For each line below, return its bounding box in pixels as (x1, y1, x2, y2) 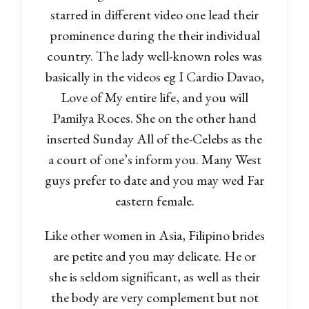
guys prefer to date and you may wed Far (45, 170, 264, 189)
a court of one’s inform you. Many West (48, 150, 261, 168)
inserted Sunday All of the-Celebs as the (47, 129, 262, 148)
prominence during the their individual (49, 26, 260, 44)
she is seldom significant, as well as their (49, 267, 260, 286)
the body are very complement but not (50, 288, 259, 306)
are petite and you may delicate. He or (53, 246, 256, 265)
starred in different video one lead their (50, 5, 259, 23)
